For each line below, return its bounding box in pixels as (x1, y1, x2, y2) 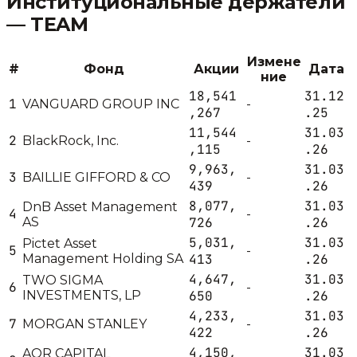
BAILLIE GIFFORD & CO (22, 169, 171, 185)
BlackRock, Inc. (22, 132, 119, 148)
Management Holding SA (22, 250, 183, 266)
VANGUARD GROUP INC (22, 96, 179, 112)
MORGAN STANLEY (22, 316, 147, 331)
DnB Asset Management (22, 198, 178, 214)
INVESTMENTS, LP (22, 287, 141, 303)
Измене (246, 53, 301, 69)
